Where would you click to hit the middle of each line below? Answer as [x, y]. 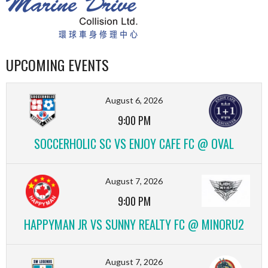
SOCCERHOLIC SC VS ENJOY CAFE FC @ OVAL [134, 143]
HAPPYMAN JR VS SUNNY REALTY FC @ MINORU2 [134, 224]
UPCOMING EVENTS [57, 64]
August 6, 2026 [134, 100]
